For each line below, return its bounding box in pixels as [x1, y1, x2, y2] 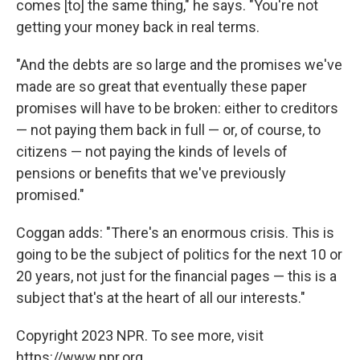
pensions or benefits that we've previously [16, 164, 286, 182]
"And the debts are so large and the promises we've [16, 55, 342, 73]
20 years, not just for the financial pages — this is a [16, 267, 337, 284]
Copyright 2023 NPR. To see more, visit [16, 326, 264, 344]
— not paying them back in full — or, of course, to [16, 121, 321, 138]
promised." [16, 186, 84, 203]
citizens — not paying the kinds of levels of [16, 142, 288, 160]
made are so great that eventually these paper [16, 77, 307, 95]
